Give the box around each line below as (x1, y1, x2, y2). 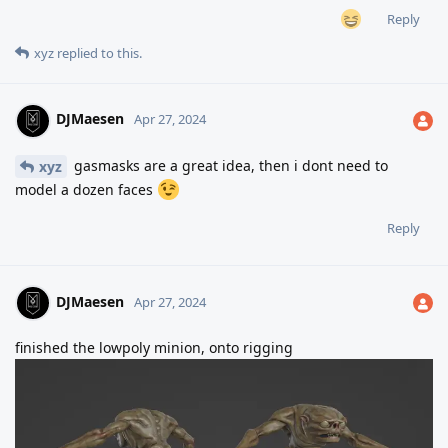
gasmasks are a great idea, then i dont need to (70, 155, 388, 175)
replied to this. (54, 43, 142, 62)
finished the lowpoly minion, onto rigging (15, 338, 293, 358)
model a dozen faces (15, 180, 157, 200)
